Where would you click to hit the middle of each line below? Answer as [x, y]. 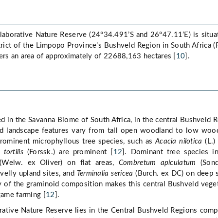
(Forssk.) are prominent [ [68, 152]
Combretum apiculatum [157, 163]
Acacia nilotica [179, 142]
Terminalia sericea [105, 174]
